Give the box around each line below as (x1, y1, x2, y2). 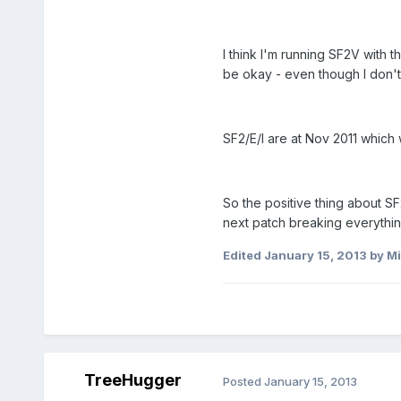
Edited (222, 248, 264, 263)
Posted (222, 374, 264, 389)
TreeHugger (84, 371, 183, 390)
